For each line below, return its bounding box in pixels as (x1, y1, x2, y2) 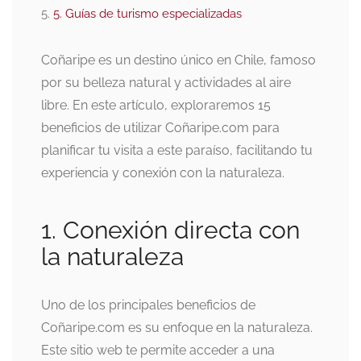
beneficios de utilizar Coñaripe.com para (41, 119, 280, 135)
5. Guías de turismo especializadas (53, 6, 242, 21)
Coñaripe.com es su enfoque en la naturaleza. (41, 319, 313, 335)
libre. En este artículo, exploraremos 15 (41, 97, 271, 113)
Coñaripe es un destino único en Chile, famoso (41, 52, 316, 68)
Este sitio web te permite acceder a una (41, 342, 275, 358)
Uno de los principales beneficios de (41, 297, 255, 313)
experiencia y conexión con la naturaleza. (41, 164, 284, 180)
